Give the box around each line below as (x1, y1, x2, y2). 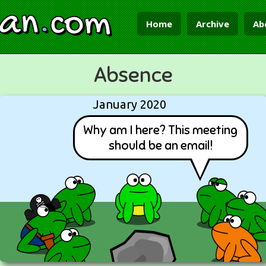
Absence (93, 62, 173, 88)
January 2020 (93, 97, 166, 111)
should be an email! (108, 138, 213, 153)
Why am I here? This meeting (83, 122, 237, 138)
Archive (196, 18, 229, 30)
